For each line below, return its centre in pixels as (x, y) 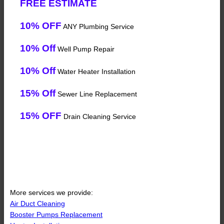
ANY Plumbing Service (98, 27)
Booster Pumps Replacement (56, 215)
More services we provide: (51, 193)
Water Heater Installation (95, 72)
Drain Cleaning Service (99, 117)
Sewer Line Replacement (96, 94)
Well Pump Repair (85, 49)
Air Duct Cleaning (37, 204)
